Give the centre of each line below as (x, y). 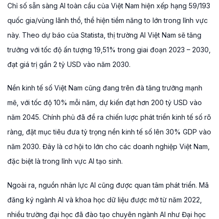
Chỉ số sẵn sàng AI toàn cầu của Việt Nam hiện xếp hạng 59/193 (109, 6)
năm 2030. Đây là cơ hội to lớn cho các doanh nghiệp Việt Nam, (109, 147)
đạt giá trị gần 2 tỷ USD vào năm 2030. (69, 65)
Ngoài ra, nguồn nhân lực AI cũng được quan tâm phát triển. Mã (108, 185)
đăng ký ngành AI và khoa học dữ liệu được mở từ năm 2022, (105, 199)
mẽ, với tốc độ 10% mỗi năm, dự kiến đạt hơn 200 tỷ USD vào (105, 103)
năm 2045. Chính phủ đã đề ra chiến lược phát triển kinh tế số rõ (109, 117)
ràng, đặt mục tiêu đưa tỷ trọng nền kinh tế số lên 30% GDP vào (109, 132)
